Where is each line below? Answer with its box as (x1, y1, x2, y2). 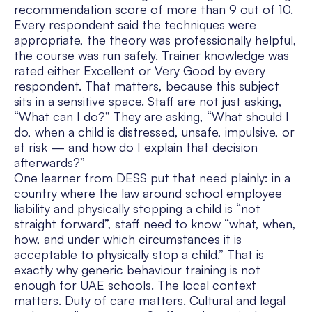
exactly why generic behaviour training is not (14, 262, 260, 278)
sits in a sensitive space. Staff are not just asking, (14, 93, 282, 109)
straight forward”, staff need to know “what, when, (14, 216, 296, 232)
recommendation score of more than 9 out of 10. (14, 1, 293, 17)
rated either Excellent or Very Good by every (14, 63, 265, 79)
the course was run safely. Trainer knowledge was (14, 47, 289, 63)
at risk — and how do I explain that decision (14, 139, 258, 155)
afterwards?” (14, 155, 85, 171)
